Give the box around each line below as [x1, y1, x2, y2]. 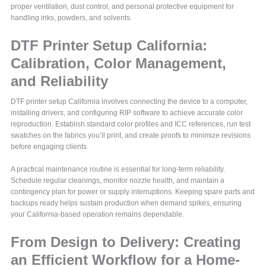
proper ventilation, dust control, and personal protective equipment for [11, 2, 235, 11]
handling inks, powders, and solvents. [11, 13, 132, 22]
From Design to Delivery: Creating [11, 233, 242, 250]
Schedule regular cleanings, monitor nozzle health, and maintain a [11, 176, 225, 185]
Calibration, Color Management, [11, 55, 227, 71]
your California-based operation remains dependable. [11, 210, 185, 218]
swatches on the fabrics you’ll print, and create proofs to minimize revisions [11, 131, 251, 140]
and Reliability [11, 72, 109, 89]
